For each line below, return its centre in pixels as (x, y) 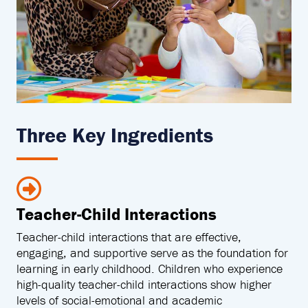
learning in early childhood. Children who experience (150, 268)
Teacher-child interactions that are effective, (129, 236)
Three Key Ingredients (115, 135)
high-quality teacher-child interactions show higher (144, 284)
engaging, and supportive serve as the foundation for (152, 252)
